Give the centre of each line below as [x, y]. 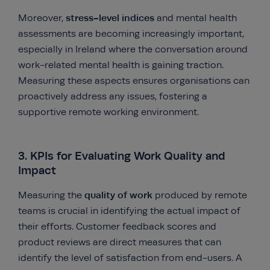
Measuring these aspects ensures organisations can [134, 81]
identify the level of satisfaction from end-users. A [130, 258]
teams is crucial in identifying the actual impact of [129, 211]
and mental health [197, 18]
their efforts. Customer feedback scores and [117, 227]
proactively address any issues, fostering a [113, 96]
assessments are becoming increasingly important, [131, 34]
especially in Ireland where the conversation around [133, 49]
